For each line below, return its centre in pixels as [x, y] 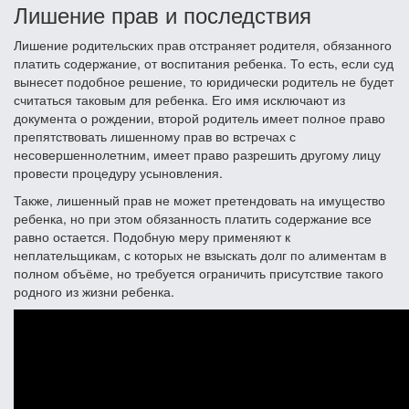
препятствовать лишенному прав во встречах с [155, 136]
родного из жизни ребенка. [94, 291]
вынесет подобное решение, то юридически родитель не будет [204, 81]
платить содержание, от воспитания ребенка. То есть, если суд [204, 63]
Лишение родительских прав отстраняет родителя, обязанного [203, 44]
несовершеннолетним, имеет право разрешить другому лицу [197, 154]
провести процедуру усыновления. [118, 172]
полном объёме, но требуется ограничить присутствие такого [199, 273]
